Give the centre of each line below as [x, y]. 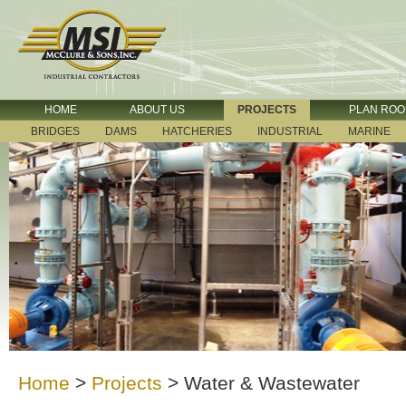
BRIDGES [55, 131]
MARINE [369, 131]
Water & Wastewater [272, 383]
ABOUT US [157, 110]
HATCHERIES [197, 131]
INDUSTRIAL [290, 131]
